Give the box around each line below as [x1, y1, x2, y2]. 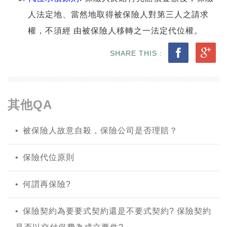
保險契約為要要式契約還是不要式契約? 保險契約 [23, 206, 211, 215]
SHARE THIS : [110, 49, 165, 57]
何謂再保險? [23, 179, 71, 188]
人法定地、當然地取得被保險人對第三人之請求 [28, 10, 209, 19]
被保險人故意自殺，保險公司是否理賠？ [23, 126, 178, 135]
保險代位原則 [23, 153, 74, 162]
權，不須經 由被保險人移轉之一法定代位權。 [28, 26, 203, 35]
